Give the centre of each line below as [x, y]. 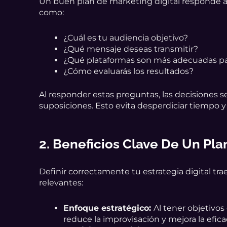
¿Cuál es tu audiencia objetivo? [126, 37]
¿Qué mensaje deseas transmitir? [131, 49]
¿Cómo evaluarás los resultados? [129, 71]
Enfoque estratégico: [109, 208]
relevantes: [61, 182]
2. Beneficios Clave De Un [121, 144]
